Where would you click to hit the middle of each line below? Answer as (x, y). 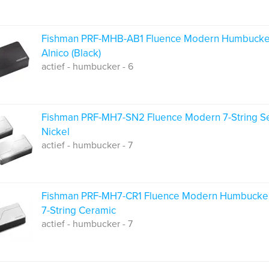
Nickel (56, 132)
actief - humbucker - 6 (87, 67)
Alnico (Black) (71, 53)
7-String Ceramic (79, 210)
